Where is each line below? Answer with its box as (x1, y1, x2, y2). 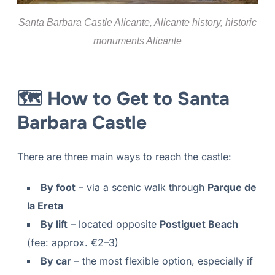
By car (40, 255, 71, 268)
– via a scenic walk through (75, 181, 207, 194)
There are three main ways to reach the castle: (17, 150, 231, 163)
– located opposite (67, 218, 160, 231)
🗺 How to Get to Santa (17, 87, 230, 111)
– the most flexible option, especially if (71, 255, 253, 268)
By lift (40, 218, 68, 231)
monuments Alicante (93, 36, 182, 47)
